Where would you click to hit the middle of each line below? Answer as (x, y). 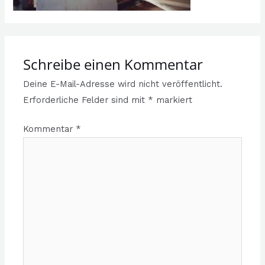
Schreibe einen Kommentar (113, 65)
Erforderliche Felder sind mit (86, 100)
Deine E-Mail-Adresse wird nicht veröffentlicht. (123, 84)
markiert (173, 100)
